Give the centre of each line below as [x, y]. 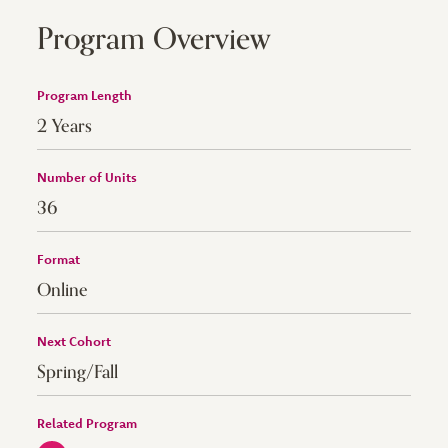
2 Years [65, 126]
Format [59, 259]
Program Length [85, 95]
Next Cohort [74, 341]
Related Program [87, 423]
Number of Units [87, 177]
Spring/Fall [78, 372]
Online [63, 290]
